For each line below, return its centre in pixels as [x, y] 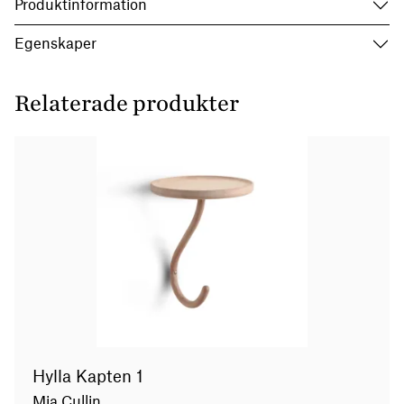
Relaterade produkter [127, 104]
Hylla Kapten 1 [88, 376]
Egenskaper [55, 45]
